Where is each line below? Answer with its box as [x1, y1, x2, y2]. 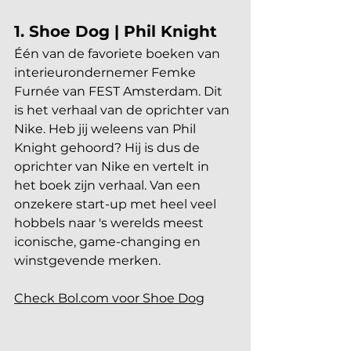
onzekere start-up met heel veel [14, 197, 219, 212]
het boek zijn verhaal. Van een [14, 178, 204, 193]
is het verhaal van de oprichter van [14, 103, 233, 118]
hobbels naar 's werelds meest [14, 215, 207, 230]
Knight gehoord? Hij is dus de [14, 140, 203, 155]
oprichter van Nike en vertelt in [14, 159, 212, 174]
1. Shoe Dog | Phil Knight [14, 22, 217, 41]
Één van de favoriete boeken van [14, 46, 223, 61]
